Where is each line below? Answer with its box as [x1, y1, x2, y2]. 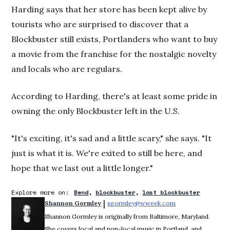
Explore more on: [11, 187, 69, 197]
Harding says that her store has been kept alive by [11, 4, 207, 14]
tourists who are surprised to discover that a [11, 18, 189, 29]
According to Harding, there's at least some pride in [11, 90, 218, 101]
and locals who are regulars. [11, 63, 123, 74]
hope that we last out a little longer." [11, 162, 154, 173]
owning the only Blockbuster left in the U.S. [11, 105, 180, 116]
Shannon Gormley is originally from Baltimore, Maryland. [45, 212, 210, 220]
